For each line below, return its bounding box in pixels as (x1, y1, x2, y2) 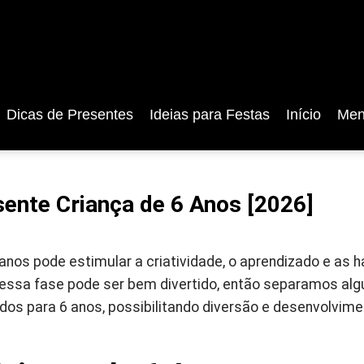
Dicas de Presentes (6, 106, 133, 123)
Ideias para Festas (149, 106, 270, 123)
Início (285, 106, 321, 123)
